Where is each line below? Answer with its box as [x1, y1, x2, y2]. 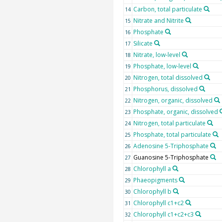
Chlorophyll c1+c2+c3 [133, 210, 194, 219]
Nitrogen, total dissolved [133, 73, 203, 82]
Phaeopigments [133, 175, 177, 184]
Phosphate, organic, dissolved [133, 107, 218, 116]
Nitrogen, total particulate [133, 118, 206, 127]
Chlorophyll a [133, 164, 171, 173]
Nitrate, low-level [133, 50, 180, 59]
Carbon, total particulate [133, 4, 202, 13]
